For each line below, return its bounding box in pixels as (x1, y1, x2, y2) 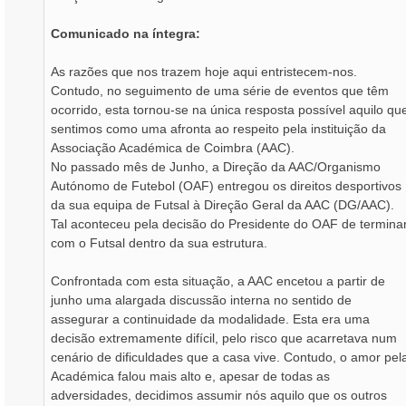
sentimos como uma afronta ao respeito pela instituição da (51, 121, 386, 136)
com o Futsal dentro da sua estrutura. (51, 235, 267, 250)
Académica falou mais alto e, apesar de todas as (51, 368, 330, 383)
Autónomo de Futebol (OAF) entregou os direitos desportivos (51, 178, 401, 193)
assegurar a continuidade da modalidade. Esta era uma (51, 311, 370, 326)
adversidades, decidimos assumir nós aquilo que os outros (51, 387, 387, 402)
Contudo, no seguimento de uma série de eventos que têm (51, 82, 389, 98)
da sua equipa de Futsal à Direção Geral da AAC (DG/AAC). (51, 197, 394, 212)
